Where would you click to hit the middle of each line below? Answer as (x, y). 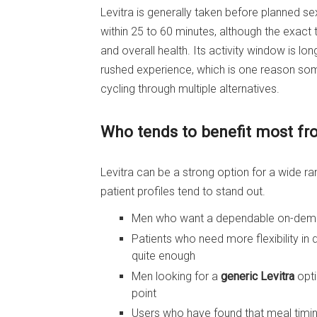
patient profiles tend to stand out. (183, 192)
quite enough (163, 255)
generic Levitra (258, 276)
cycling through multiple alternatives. (190, 89)
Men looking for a (176, 276)
